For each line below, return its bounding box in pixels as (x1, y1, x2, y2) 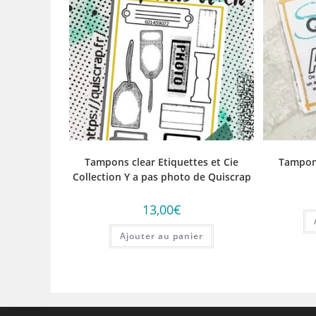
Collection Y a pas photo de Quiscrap (72, 170, 251, 184)
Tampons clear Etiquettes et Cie (85, 155, 239, 169)
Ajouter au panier (120, 230, 204, 243)
